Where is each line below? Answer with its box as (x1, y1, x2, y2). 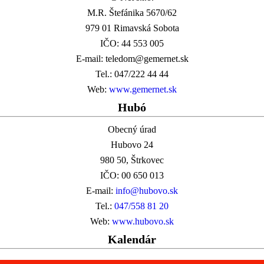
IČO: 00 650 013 (100, 170, 164, 180)
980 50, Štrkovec (100, 154, 164, 165)
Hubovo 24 (111, 139, 153, 150)
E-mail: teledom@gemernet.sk (75, 53, 189, 64)
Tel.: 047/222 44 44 (95, 68, 169, 79)
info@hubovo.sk (115, 185, 178, 196)
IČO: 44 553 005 (100, 38, 164, 48)
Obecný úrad (108, 124, 156, 134)
